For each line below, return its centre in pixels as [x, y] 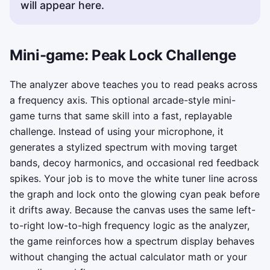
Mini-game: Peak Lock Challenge [123, 55]
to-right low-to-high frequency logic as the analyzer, [130, 226]
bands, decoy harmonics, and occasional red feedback [134, 163]
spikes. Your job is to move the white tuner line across [133, 179]
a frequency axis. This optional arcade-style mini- [123, 100]
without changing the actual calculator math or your [128, 257]
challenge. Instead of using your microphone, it [117, 132]
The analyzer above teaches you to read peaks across [133, 85]
